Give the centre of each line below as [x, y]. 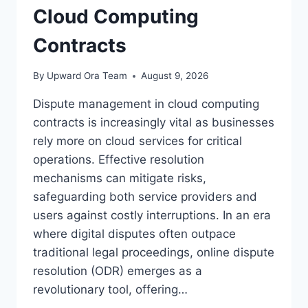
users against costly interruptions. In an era [152, 216]
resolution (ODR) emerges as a [118, 271]
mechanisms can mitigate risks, [120, 178]
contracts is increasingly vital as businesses [154, 123]
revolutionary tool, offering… [110, 290]
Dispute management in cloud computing [146, 104]
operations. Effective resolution [119, 160]
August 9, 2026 [175, 76]
